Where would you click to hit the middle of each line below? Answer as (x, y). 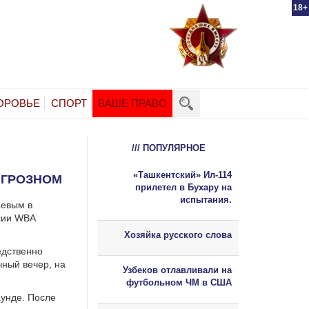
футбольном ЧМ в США (179, 282)
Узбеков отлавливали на (177, 270)
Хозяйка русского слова (178, 235)
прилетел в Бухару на (183, 187)
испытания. (206, 199)
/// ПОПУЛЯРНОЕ (168, 148)
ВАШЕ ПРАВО (132, 103)
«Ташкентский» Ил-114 (182, 175)
